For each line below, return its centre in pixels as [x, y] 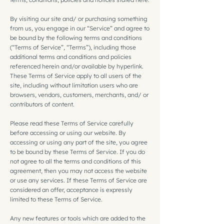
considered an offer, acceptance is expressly [71, 189]
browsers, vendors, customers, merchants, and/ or [79, 94]
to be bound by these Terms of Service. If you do [77, 151]
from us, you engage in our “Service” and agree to [80, 28]
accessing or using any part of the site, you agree [79, 142]
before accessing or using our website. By [68, 132]
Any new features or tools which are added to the [78, 218]
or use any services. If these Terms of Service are [78, 180]
